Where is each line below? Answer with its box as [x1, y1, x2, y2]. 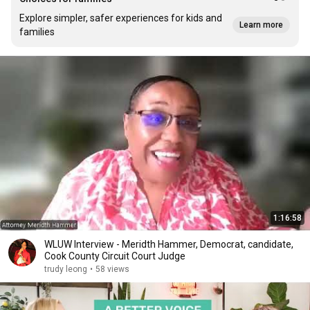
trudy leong [44, 264, 87, 274]
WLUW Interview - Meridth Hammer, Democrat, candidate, [44, 239, 293, 250]
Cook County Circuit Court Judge [44, 250, 185, 262]
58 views [95, 264, 129, 274]
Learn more [239, 20, 283, 30]
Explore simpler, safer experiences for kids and [19, 12, 222, 24]
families [19, 26, 55, 37]
